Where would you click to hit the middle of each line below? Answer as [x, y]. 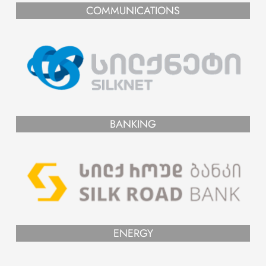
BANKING [133, 124]
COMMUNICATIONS [133, 10]
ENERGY [133, 233]
